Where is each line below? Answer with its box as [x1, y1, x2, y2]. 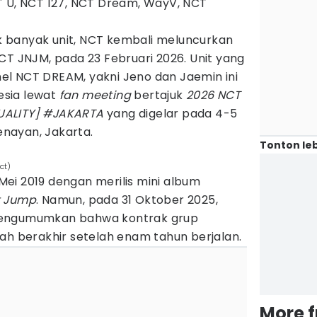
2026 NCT [186, 87, 241, 103]
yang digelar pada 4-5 [107, 105, 238, 122]
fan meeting [59, 87, 132, 103]
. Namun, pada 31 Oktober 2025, [36, 192, 219, 208]
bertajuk [131, 87, 187, 103]
